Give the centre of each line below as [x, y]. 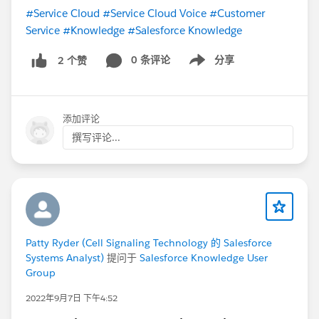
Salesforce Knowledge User [204, 258]
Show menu [206, 67]
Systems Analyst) [65, 258]
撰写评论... [96, 138]
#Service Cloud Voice [155, 14]
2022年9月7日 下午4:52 [72, 298]
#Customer [237, 14]
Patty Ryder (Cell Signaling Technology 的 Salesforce [149, 243]
